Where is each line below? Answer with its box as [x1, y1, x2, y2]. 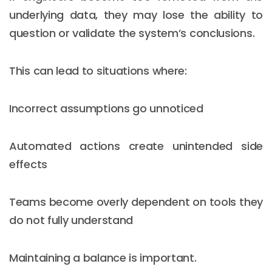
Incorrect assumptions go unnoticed [9, 100, 203, 116]
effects [9, 156, 47, 172]
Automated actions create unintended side [9, 138, 263, 154]
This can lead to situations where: [9, 63, 187, 78]
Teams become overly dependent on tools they [9, 194, 263, 209]
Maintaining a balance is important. [9, 250, 197, 265]
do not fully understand [9, 212, 134, 228]
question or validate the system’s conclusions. [9, 25, 255, 41]
